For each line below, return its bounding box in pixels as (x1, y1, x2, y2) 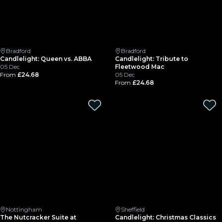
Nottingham (6, 206, 42, 213)
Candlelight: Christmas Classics (115, 214, 216, 221)
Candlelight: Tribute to (115, 55, 188, 62)
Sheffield (121, 206, 145, 213)
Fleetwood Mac (115, 63, 165, 70)
